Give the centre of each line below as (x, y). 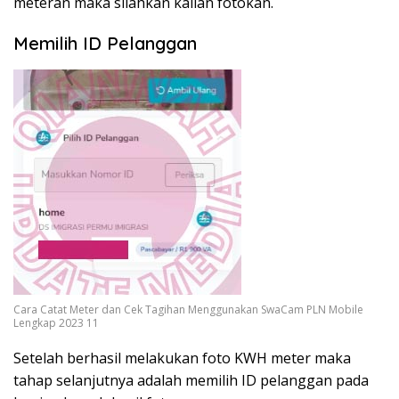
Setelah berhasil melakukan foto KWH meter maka (182, 358)
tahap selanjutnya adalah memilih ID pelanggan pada (191, 381)
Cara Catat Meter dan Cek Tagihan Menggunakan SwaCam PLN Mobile (188, 310)
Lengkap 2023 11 (56, 323)
